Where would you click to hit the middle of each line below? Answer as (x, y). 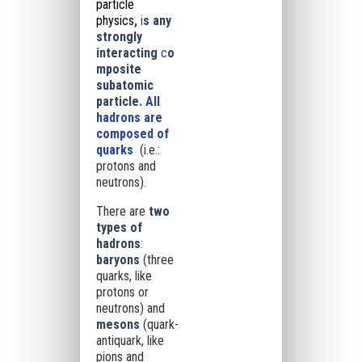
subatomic (124, 85)
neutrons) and (130, 308)
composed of (132, 134)
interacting (128, 53)
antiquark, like (130, 341)
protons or (122, 292)
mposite (118, 69)
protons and (126, 166)
